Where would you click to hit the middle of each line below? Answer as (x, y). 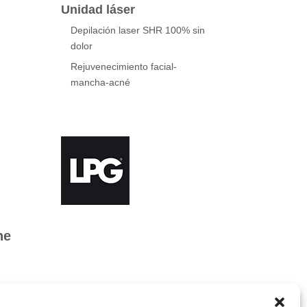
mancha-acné (101, 83)
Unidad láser (98, 10)
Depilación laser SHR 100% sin (138, 30)
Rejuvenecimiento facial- (124, 67)
